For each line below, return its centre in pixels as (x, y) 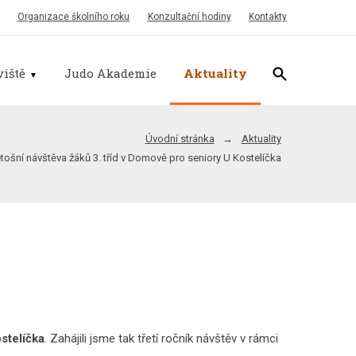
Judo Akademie (111, 73)
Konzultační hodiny (189, 17)
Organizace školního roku (74, 17)
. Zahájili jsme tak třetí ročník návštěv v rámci (161, 339)
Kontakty (268, 17)
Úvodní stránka (180, 139)
